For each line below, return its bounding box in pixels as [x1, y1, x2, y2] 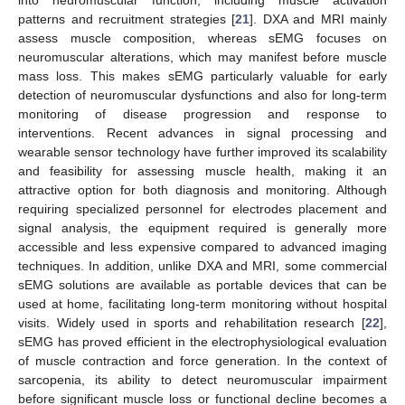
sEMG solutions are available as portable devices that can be [18, 278, 387, 293]
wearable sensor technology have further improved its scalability [18, 145, 387, 160]
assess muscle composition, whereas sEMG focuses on [18, 31, 387, 46]
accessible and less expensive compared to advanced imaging [18, 240, 387, 255]
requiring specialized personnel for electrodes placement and [18, 202, 387, 217]
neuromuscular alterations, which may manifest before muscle [18, 50, 387, 65]
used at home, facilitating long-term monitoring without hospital [18, 297, 387, 312]
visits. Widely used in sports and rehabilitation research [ [18, 316, 365, 331]
